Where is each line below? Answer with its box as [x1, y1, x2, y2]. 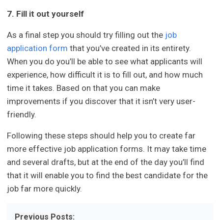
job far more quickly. [7, 184, 82, 194]
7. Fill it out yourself [7, 9, 84, 19]
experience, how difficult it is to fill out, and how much [7, 70, 203, 80]
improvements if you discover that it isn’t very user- [7, 96, 196, 107]
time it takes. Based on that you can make [7, 83, 161, 93]
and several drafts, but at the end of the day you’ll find [7, 157, 205, 167]
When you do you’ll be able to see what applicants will [7, 56, 203, 67]
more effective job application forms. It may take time [7, 144, 207, 154]
